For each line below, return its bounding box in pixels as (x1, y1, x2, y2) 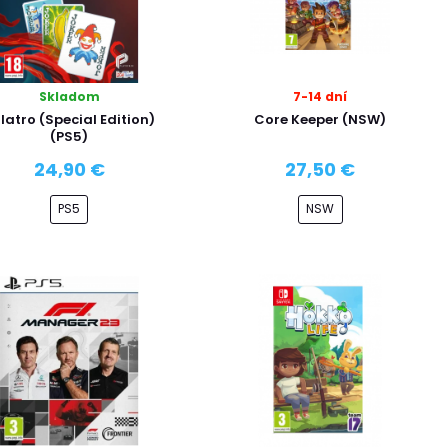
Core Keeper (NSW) (254, 110, 387, 129)
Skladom (38, 88, 100, 105)
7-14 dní (293, 88, 348, 105)
